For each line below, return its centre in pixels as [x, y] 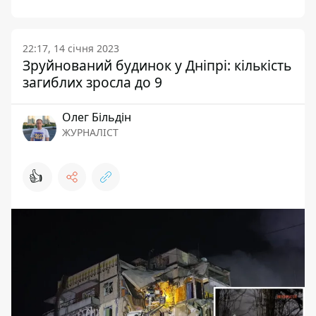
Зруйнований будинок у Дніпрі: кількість [157, 65]
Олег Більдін [97, 117]
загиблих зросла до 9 [92, 82]
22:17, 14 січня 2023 [71, 48]
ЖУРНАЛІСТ [90, 132]
